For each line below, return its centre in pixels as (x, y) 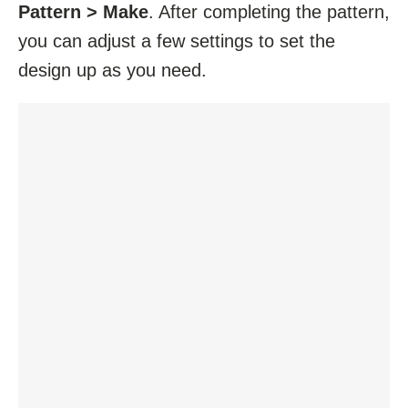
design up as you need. (112, 71)
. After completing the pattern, (269, 12)
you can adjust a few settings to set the (177, 41)
